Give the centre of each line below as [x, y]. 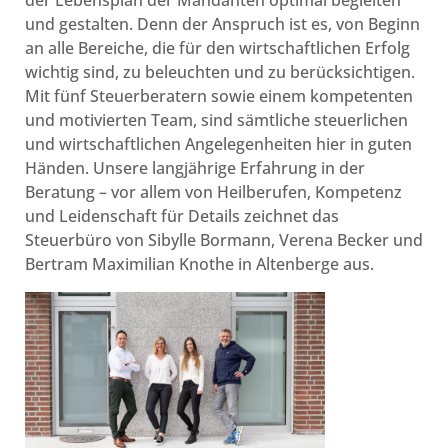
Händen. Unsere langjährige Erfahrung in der [195, 168]
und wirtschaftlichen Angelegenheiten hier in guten [218, 144]
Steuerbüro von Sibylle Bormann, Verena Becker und [224, 240]
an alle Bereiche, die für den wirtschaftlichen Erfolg [217, 48]
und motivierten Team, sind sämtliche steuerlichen [216, 120]
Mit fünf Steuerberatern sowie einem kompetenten [219, 96]
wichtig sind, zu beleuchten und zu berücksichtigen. [220, 72]
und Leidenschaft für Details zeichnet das [182, 216]
